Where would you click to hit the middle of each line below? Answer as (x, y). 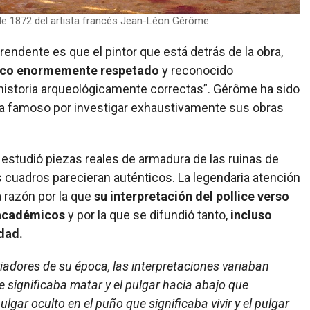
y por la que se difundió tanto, (148, 215)
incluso (251, 215)
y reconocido (196, 70)
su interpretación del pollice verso (192, 196)
